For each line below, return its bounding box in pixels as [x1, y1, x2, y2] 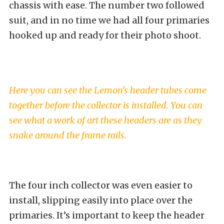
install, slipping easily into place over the [9, 194, 192, 206]
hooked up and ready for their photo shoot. [9, 29, 201, 41]
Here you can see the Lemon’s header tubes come [9, 84, 206, 96]
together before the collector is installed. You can [9, 99, 202, 111]
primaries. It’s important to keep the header [9, 209, 204, 221]
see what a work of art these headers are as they [9, 114, 202, 126]
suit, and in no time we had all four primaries [9, 14, 209, 26]
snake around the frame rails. [9, 129, 126, 141]
